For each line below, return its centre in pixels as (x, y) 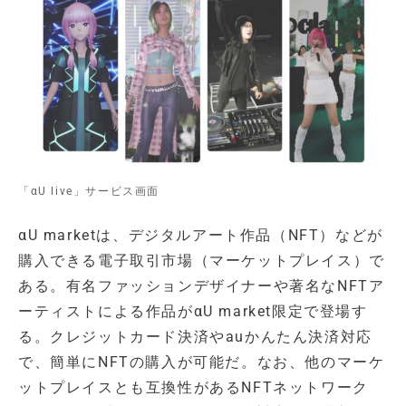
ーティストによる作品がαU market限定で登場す (193, 312)
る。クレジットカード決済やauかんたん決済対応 (195, 337)
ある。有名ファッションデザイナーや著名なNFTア (202, 286)
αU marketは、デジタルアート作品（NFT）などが (201, 236)
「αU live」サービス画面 (89, 192)
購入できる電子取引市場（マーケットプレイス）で (202, 261)
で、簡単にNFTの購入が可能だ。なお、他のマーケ (202, 362)
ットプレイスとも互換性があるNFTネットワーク (193, 388)
